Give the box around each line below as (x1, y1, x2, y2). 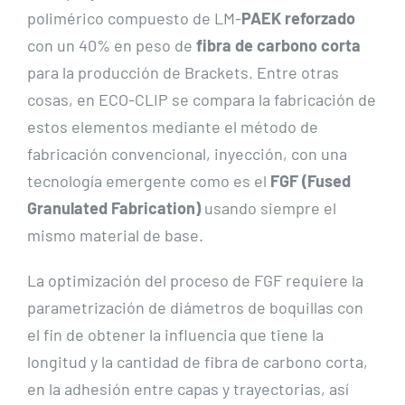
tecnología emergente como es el (27, 170, 270, 191)
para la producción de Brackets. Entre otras (27, 61, 339, 82)
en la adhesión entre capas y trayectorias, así (27, 378, 349, 399)
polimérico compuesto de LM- (27, 7, 241, 28)
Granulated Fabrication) (27, 197, 201, 218)
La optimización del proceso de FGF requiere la (27, 269, 363, 290)
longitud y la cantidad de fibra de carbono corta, (27, 351, 368, 372)
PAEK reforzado (241, 7, 355, 28)
